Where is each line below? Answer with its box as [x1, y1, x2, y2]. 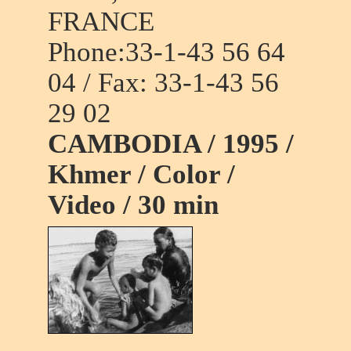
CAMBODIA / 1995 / [47, 128, 294, 158]
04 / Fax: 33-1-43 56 [47, 67, 279, 97]
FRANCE [47, 6, 154, 36]
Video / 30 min [47, 190, 219, 219]
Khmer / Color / [47, 159, 235, 189]
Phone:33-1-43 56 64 [47, 37, 285, 67]
